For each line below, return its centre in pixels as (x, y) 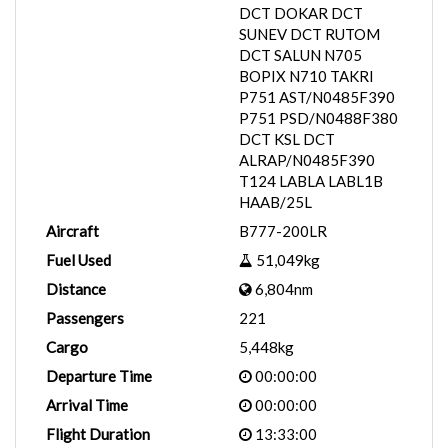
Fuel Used (78, 260)
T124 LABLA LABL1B (311, 181)
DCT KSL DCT (287, 139)
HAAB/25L (275, 202)
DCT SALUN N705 (300, 55)
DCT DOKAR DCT (301, 13)
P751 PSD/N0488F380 (318, 118)
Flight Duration (98, 434)
